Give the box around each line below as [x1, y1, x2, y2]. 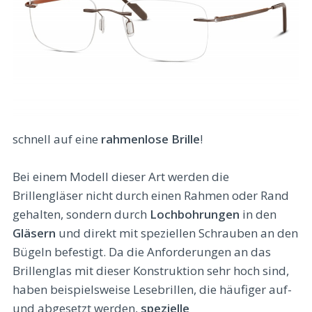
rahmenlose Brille [101, 130, 200, 147]
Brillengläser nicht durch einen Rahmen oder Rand [13, 187, 289, 204]
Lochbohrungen [150, 206, 240, 223]
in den [240, 206, 276, 223]
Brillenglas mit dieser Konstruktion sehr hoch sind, [13, 263, 289, 279]
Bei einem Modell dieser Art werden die [13, 169, 229, 185]
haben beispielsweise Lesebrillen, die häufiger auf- [13, 281, 292, 298]
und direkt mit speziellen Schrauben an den [56, 225, 298, 242]
